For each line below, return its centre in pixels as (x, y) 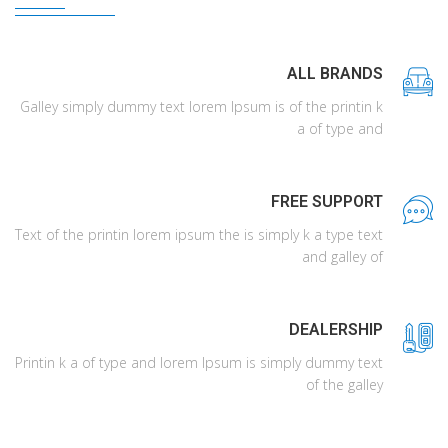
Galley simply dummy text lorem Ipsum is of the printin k (201, 106)
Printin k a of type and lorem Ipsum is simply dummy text (199, 362)
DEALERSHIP (336, 329)
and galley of (342, 256)
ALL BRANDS (335, 73)
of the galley (344, 384)
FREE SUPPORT (327, 201)
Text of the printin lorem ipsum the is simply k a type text (199, 234)
